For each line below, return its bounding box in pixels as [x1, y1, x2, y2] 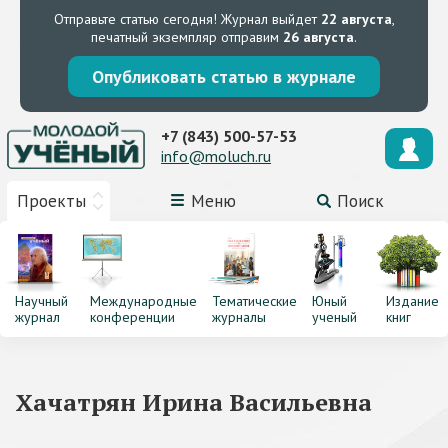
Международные [89, 292, 197, 310]
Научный [15, 292, 68, 310]
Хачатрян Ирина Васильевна [15, 386, 372, 418]
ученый [311, 308, 357, 326]
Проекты [17, 190, 86, 212]
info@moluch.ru [161, 145, 271, 166]
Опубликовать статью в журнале [92, 65, 356, 88]
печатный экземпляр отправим [91, 28, 283, 46]
